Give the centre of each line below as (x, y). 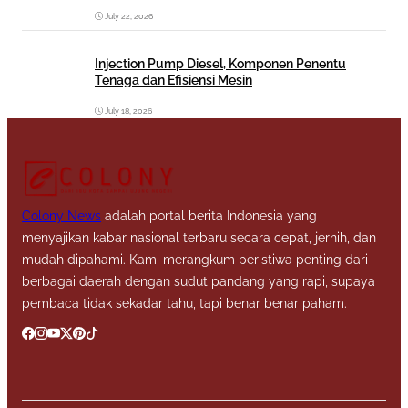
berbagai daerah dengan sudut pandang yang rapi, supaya (199, 282)
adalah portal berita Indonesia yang (209, 216)
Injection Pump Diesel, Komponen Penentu (220, 63)
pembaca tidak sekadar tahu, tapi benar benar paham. (184, 304)
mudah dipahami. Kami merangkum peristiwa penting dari (195, 260)
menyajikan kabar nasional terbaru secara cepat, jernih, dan (199, 238)
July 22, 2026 (129, 16)
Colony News (61, 216)
